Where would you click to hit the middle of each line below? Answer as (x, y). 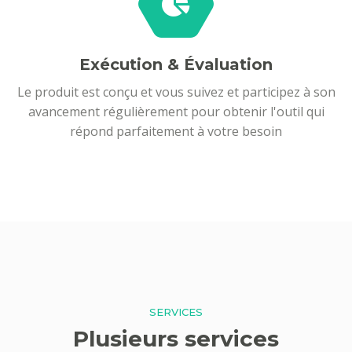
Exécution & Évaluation (176, 65)
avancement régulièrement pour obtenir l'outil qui (176, 112)
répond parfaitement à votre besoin (176, 132)
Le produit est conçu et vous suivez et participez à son (176, 92)
